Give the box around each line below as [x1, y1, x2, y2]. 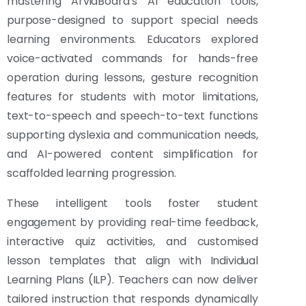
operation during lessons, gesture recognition [7, 70, 258, 86]
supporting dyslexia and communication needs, [7, 127, 258, 143]
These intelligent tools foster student [7, 195, 258, 212]
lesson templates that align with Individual [7, 253, 258, 269]
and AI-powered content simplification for [7, 146, 258, 163]
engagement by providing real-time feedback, [7, 214, 258, 231]
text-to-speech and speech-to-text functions [7, 108, 258, 124]
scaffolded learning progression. [7, 165, 176, 182]
